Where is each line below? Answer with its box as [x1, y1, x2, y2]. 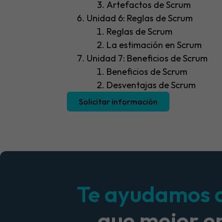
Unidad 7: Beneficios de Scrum [86, 53, 208, 64]
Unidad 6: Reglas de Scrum [86, 12, 193, 24]
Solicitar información [78, 97, 158, 107]
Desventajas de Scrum [106, 79, 196, 91]
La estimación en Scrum [106, 39, 202, 51]
